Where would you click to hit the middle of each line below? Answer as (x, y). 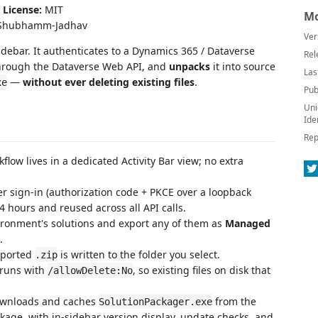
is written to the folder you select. (139, 254)
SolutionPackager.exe (155, 301)
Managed (248, 223)
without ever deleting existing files (109, 82)
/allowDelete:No (90, 270)
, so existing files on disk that (202, 270)
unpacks (190, 66)
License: (22, 10)
